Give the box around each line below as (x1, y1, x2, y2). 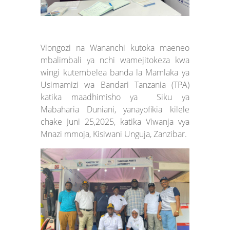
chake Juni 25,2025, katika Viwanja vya (41, 116, 189, 127)
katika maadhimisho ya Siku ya (41, 91, 189, 103)
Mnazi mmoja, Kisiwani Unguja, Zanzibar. (41, 128, 187, 140)
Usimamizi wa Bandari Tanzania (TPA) (41, 79, 189, 90)
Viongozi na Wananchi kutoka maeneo (41, 42, 189, 53)
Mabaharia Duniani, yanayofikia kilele (41, 103, 189, 115)
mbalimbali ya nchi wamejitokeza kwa (41, 54, 189, 66)
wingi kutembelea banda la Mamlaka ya (41, 66, 189, 78)
